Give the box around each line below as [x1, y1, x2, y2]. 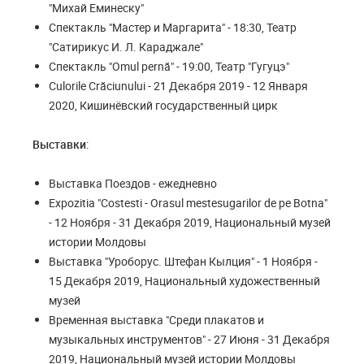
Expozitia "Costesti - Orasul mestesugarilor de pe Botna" [49, 195, 327, 210]
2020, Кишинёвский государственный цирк [49, 97, 278, 113]
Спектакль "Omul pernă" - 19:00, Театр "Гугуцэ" [49, 58, 289, 74]
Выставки [32, 136, 86, 152]
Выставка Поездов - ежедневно [49, 175, 217, 191]
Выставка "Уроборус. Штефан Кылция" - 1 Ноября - [49, 253, 318, 269]
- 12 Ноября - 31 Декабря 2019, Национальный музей [49, 214, 331, 230]
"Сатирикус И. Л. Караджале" [49, 39, 203, 54]
